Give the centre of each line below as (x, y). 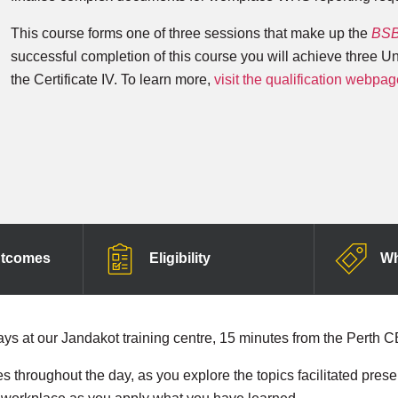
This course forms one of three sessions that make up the (191, 33)
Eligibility (179, 258)
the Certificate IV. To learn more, (112, 80)
